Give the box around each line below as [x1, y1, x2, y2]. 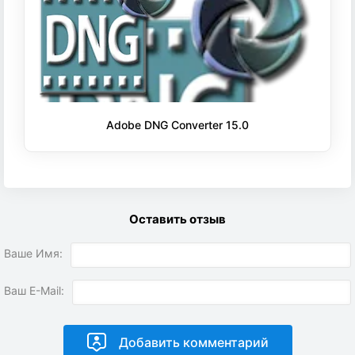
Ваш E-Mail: [4, 283, 64, 297]
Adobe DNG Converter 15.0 [106, 117, 249, 132]
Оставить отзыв [129, 211, 226, 227]
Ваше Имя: [4, 246, 63, 260]
